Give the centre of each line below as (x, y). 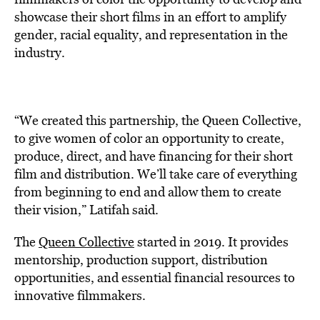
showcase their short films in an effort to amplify (150, 17)
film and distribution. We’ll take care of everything (156, 174)
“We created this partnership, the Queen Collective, (158, 120)
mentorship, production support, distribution (141, 260)
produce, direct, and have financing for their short (154, 156)
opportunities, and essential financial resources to (155, 277)
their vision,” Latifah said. (86, 210)
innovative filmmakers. (80, 295)
